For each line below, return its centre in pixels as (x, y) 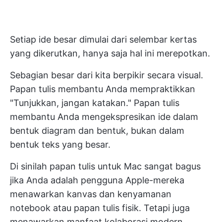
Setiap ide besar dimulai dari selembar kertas (103, 39)
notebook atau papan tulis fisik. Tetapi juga (100, 208)
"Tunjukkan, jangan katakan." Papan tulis (95, 103)
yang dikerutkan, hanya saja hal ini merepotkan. (110, 53)
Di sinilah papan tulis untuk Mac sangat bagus (105, 166)
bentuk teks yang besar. (60, 144)
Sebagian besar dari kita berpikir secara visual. (107, 75)
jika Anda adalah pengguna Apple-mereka (97, 180)
